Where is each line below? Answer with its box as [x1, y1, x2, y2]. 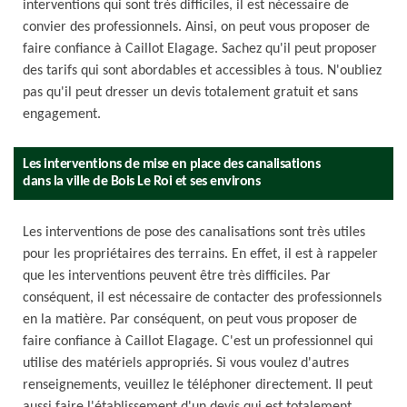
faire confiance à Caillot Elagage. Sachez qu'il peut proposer [23, 42, 377, 56]
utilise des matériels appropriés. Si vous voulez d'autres [23, 356, 349, 371]
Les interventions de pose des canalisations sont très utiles [23, 225, 365, 240]
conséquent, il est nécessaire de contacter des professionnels [23, 291, 382, 305]
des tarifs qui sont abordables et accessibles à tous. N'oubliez [23, 64, 382, 78]
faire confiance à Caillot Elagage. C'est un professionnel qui [23, 334, 373, 349]
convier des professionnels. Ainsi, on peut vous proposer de [23, 20, 370, 35]
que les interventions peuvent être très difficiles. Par [23, 269, 331, 283]
